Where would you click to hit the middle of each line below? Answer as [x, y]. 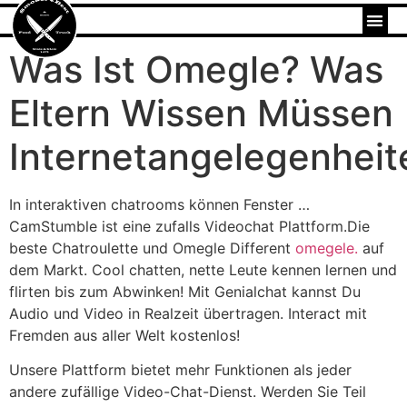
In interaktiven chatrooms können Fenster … [159, 204]
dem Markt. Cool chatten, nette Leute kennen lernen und [203, 269]
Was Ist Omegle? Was [196, 69]
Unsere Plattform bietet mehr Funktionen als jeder [180, 369]
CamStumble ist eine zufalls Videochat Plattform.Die [189, 226]
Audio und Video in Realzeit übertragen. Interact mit [188, 313]
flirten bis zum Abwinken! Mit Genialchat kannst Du [185, 291]
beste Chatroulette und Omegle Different [152, 248]
